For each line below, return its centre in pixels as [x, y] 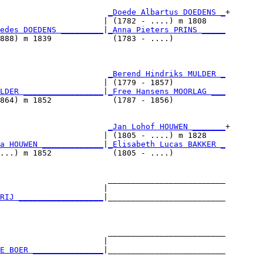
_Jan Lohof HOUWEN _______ [167, 126]
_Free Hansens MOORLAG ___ [167, 91]
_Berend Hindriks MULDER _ [167, 73]
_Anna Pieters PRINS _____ [167, 29]
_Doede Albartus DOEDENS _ [167, 12]
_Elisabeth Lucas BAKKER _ [167, 144]
